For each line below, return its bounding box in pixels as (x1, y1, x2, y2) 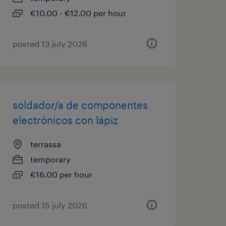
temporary (30, 154, 71, 164)
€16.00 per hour (30, 169, 92, 179)
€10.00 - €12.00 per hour (30, 8, 126, 18)
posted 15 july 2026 (12, 200, 87, 210)
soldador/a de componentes (12, 99, 148, 111)
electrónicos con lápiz (12, 114, 118, 126)
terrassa (30, 139, 61, 149)
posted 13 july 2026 (12, 39, 87, 48)
